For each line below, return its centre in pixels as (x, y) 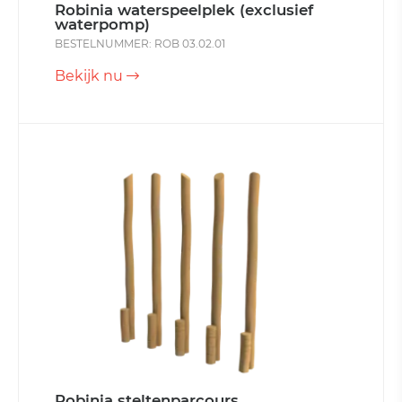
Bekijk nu (91, 75)
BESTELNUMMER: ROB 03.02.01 (140, 43)
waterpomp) (102, 24)
